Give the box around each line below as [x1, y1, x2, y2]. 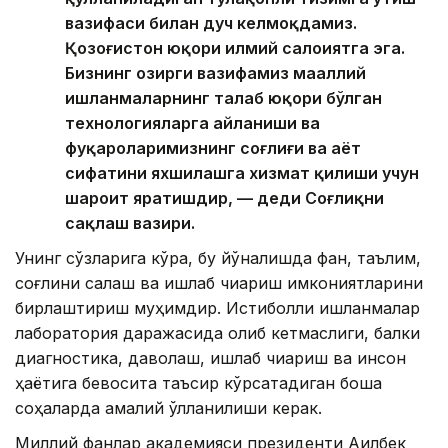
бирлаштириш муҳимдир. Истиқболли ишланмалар [15, 297, 420, 318]
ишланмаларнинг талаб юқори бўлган [65, 87, 382, 108]
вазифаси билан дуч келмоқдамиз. [65, 12, 357, 33]
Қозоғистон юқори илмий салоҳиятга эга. [65, 37, 405, 58]
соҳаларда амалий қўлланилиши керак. [15, 397, 322, 418]
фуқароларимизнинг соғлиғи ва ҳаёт [65, 137, 361, 158]
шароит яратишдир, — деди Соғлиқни [65, 187, 384, 208]
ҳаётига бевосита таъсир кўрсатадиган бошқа [15, 372, 382, 393]
